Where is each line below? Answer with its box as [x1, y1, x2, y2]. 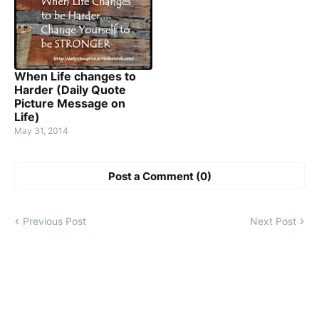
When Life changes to [14, 69, 136, 84]
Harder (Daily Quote [14, 83, 126, 98]
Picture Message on [14, 96, 125, 111]
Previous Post [23, 215, 86, 228]
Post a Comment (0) [108, 169, 211, 183]
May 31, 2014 [14, 125, 68, 137]
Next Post [250, 215, 296, 228]
